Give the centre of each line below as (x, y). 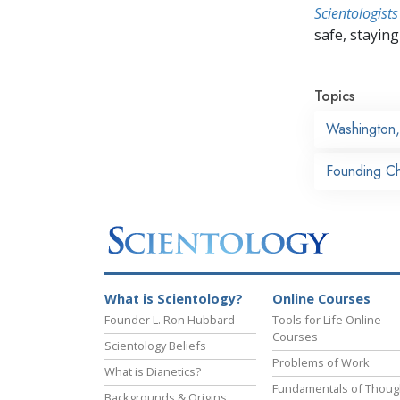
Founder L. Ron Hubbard (170, 320)
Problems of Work (321, 363)
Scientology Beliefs (155, 346)
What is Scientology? (174, 299)
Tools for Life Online (327, 320)
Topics (334, 96)
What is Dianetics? (153, 372)
